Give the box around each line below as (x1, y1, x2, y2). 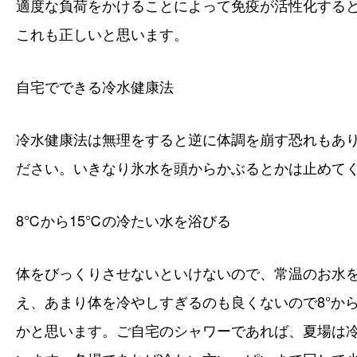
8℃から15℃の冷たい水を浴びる (16, 210, 231, 230)
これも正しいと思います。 (16, 23, 188, 44)
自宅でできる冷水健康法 (16, 76, 174, 96)
